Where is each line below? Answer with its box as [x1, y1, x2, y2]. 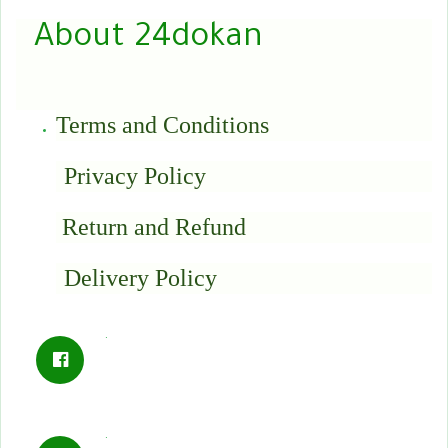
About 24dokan [16, 22, 263, 59]
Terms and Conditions [56, 112, 275, 139]
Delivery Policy [64, 265, 217, 292]
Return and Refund [56, 214, 252, 241]
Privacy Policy [64, 163, 206, 190]
